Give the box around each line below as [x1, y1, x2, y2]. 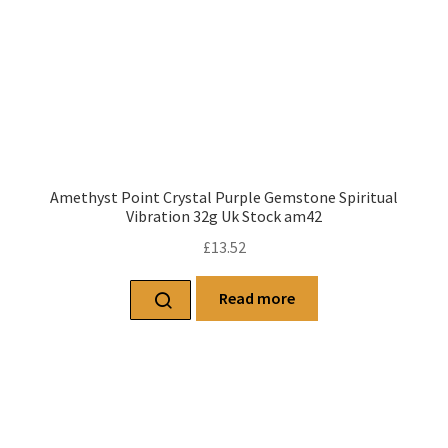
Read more [219, 287, 295, 308]
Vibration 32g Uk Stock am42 [126, 206, 322, 227]
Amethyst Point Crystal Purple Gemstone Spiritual [50, 187, 398, 208]
